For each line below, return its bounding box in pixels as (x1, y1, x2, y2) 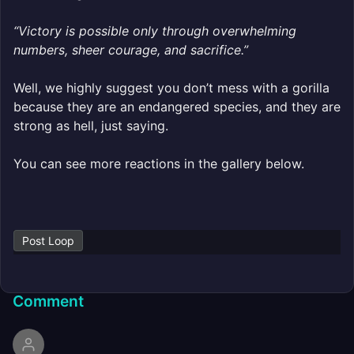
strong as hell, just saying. (13, 118, 168, 134)
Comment (13, 292, 84, 311)
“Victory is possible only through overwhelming (13, 23, 296, 40)
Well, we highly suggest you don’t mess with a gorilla (13, 80, 330, 96)
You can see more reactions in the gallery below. (13, 156, 304, 172)
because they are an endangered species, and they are (13, 99, 341, 115)
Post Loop (22, 234, 74, 248)
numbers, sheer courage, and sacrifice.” (13, 42, 248, 58)
